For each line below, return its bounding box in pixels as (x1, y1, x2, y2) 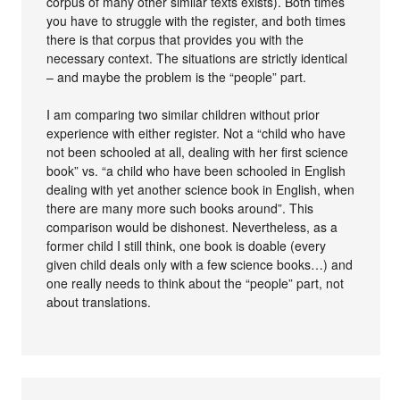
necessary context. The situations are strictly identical (46, 49, 348, 67)
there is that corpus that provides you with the (46, 30, 304, 48)
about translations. (46, 293, 152, 311)
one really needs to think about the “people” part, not (46, 274, 345, 292)
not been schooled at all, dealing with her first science (46, 143, 349, 161)
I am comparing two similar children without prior (46, 105, 321, 123)
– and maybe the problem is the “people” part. (46, 68, 307, 86)
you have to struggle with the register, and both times (46, 12, 346, 29)
